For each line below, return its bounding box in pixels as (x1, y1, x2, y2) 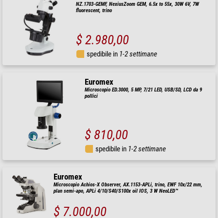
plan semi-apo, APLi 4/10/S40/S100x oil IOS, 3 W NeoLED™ (54, 187, 179, 194)
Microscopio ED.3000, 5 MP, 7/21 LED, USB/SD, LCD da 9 (85, 87, 202, 93)
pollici (85, 93, 98, 100)
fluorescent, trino (75, 7, 112, 14)
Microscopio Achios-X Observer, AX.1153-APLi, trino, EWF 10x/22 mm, (54, 181, 203, 188)
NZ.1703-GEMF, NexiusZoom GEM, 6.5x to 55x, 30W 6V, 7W (75, 1, 199, 8)
